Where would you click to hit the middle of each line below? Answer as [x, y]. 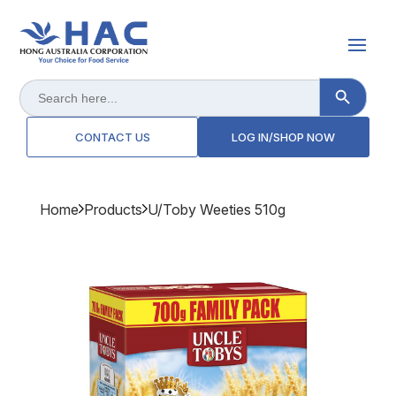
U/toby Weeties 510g [216, 210]
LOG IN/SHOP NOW [284, 137]
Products [113, 210]
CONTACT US [112, 137]
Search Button [362, 82]
